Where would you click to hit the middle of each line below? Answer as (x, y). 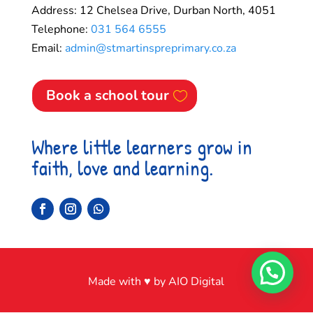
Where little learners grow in (141, 147)
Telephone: (61, 30)
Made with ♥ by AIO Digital (156, 282)
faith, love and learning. (122, 168)
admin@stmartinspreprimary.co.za (150, 49)
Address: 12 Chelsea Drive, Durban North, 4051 (153, 11)
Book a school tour (107, 96)
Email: (48, 49)
